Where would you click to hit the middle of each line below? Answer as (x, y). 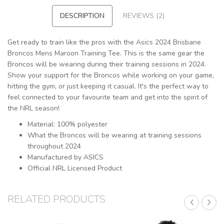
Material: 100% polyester (67, 124)
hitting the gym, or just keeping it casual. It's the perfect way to (108, 86)
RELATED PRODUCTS (56, 199)
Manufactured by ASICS (65, 157)
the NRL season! (33, 108)
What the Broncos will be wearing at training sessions (114, 135)
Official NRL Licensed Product (75, 168)
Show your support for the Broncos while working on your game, (111, 75)
